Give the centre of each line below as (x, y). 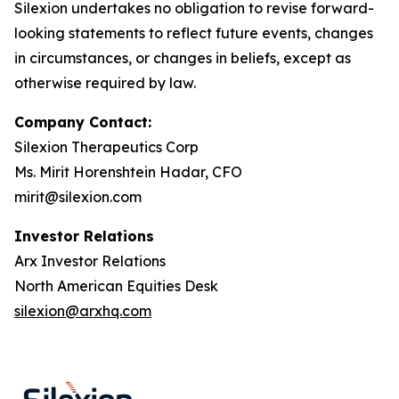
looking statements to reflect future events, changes (194, 33)
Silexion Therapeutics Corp (106, 147)
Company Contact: (83, 122)
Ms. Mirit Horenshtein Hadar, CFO (128, 172)
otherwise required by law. (105, 83)
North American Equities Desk (116, 286)
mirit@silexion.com (78, 197)
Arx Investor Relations (90, 261)
